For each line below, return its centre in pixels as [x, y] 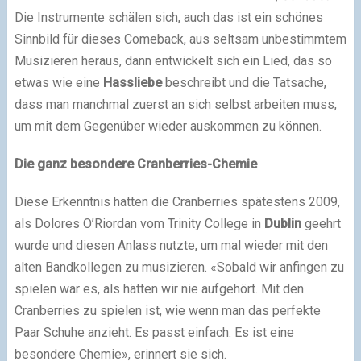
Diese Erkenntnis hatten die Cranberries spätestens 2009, [177, 202]
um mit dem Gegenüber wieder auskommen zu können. [168, 126]
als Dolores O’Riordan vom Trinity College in [139, 224]
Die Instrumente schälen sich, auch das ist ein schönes [168, 17]
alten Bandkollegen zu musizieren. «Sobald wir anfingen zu [179, 267]
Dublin [282, 224]
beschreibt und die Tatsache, [244, 83]
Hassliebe [132, 83]
